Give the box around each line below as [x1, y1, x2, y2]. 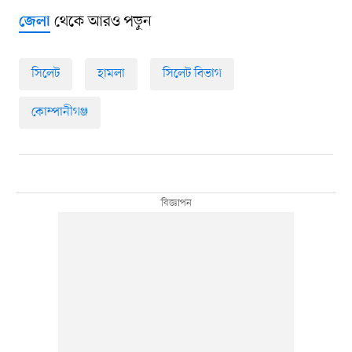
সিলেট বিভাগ [162, 65, 222, 83]
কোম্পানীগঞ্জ [31, 104, 88, 122]
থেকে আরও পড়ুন [49, 12, 152, 33]
